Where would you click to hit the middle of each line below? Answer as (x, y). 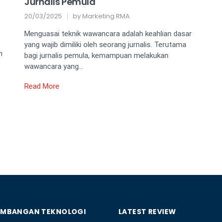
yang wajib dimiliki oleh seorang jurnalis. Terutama (105, 45)
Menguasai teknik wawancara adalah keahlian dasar (108, 34)
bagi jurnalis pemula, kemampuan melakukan (96, 56)
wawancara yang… (54, 67)
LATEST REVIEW (147, 212)
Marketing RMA (106, 16)
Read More (42, 86)
